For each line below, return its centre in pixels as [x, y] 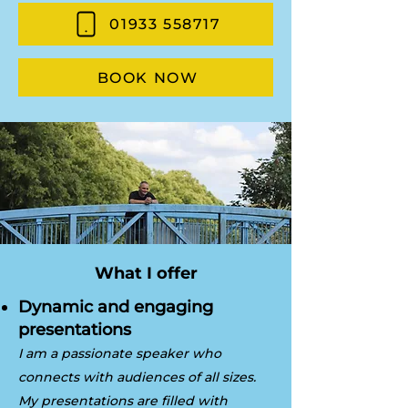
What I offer [146, 273]
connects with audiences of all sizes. [137, 377]
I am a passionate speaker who [120, 353]
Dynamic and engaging [116, 307]
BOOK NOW [148, 77]
